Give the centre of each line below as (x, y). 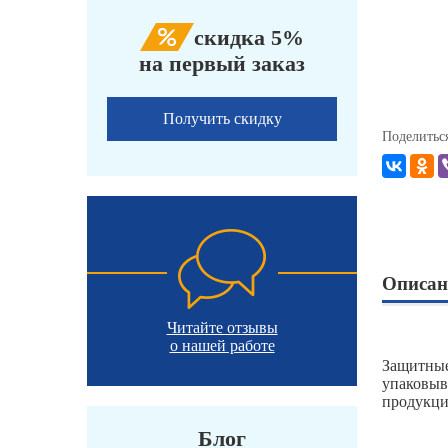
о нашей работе (222, 346)
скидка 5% (249, 38)
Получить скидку (222, 119)
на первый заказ (222, 64)
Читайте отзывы (222, 328)
